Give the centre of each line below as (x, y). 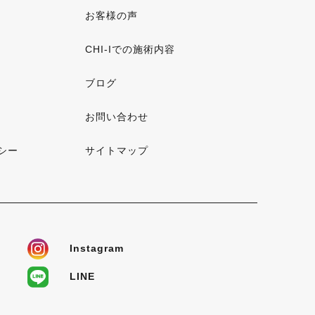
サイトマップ (117, 150)
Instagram (97, 248)
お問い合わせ (117, 117)
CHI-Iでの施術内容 (130, 49)
